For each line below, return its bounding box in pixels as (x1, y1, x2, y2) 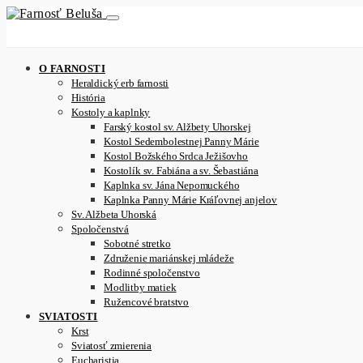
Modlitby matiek (104, 281, 177, 293)
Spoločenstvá (71, 223, 130, 235)
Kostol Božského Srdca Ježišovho (104, 150, 248, 162)
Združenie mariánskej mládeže (104, 252, 234, 264)
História (71, 92, 105, 104)
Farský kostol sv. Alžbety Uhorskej (104, 121, 251, 133)
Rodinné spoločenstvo (104, 267, 200, 279)
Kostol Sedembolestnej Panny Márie (104, 135, 259, 147)
